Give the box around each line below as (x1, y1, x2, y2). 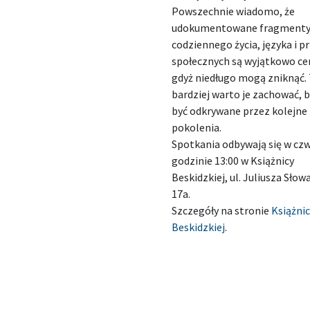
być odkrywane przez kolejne (172, 104, 308, 118)
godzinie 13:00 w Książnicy (172, 154, 295, 167)
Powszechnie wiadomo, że (172, 4, 295, 18)
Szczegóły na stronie (172, 203, 272, 217)
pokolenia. (172, 120, 222, 134)
